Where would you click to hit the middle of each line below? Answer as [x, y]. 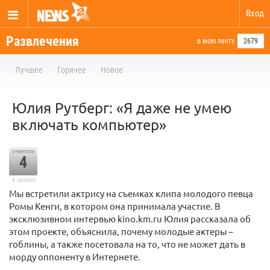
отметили [23, 151]
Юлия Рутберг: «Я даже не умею [122, 108]
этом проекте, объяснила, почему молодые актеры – [121, 231]
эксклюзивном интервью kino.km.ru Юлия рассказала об [130, 218]
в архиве [24, 180]
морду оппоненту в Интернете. [75, 256]
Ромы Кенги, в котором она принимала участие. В [115, 206]
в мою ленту [216, 41]
